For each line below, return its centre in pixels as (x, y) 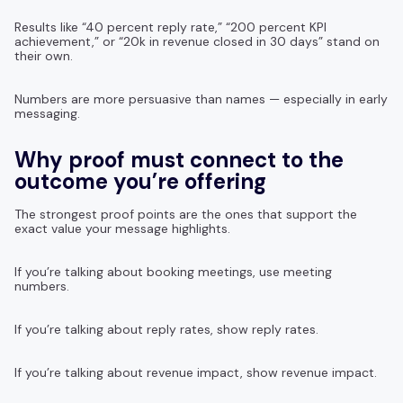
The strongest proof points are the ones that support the (186, 214)
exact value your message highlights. (122, 228)
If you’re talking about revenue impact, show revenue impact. (196, 372)
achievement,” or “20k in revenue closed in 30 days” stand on (197, 41)
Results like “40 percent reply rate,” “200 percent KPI (170, 27)
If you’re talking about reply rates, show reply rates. (166, 329)
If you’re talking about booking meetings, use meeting (173, 271)
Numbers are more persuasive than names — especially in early (201, 99)
